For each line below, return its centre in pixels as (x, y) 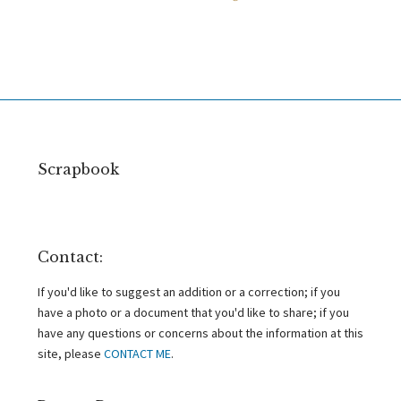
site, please (71, 354)
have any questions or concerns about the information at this (200, 333)
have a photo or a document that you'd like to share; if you (193, 313)
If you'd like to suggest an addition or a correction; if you (189, 292)
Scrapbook (78, 170)
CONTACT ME (137, 354)
